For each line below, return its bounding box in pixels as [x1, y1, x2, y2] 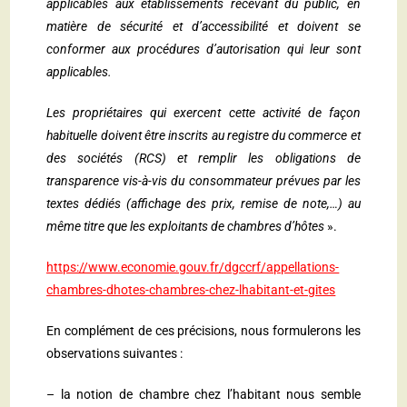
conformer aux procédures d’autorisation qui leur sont [46, 42, 361, 57]
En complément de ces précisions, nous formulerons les [46, 323, 361, 339]
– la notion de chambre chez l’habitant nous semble [46, 387, 361, 402]
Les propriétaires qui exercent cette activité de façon [46, 105, 361, 121]
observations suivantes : [46, 346, 184, 362]
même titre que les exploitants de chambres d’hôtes [46, 219, 325, 234]
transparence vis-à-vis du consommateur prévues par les [46, 174, 361, 189]
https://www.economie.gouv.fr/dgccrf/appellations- [46, 260, 340, 275]
